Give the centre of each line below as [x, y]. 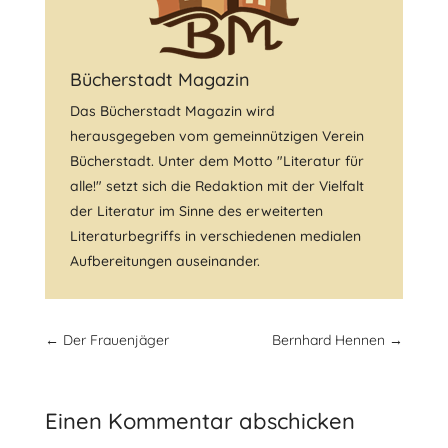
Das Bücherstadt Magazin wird [172, 111]
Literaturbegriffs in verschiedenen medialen [215, 236]
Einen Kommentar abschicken [199, 421]
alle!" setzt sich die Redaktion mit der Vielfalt [216, 186]
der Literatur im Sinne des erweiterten [196, 211]
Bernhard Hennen [329, 340]
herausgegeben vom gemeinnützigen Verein [216, 136]
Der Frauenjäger [115, 340]
